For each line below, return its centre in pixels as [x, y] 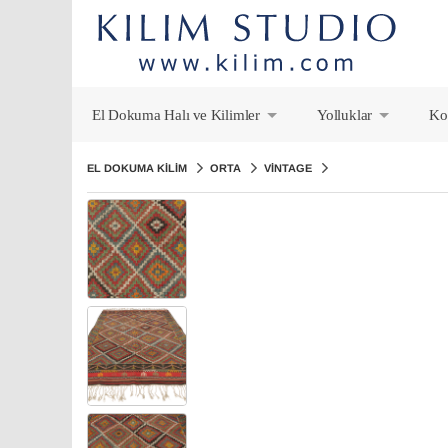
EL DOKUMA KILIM [137, 168]
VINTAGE [288, 168]
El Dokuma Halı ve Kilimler [176, 114]
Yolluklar [345, 114]
